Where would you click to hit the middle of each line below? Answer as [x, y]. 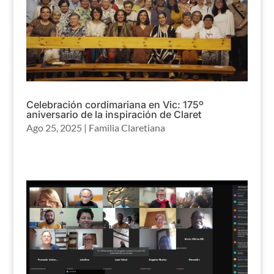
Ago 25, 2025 [54, 127]
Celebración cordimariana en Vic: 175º [115, 104]
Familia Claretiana [127, 127]
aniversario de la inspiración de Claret [113, 114]
